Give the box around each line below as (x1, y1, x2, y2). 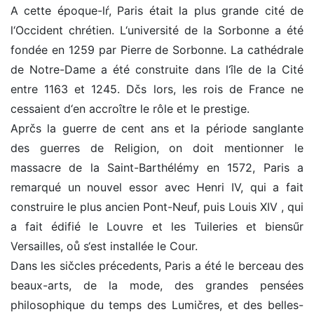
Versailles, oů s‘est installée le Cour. (11, 239, 198, 254)
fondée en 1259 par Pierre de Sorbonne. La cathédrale (11, 43, 303, 57)
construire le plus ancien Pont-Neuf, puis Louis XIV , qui (11, 200, 303, 214)
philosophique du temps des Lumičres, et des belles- (11, 298, 303, 313)
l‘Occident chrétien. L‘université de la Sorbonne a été (11, 23, 303, 38)
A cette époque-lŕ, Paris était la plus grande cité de (11, 4, 303, 18)
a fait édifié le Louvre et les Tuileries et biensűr (11, 219, 303, 234)
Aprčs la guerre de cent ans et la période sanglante (11, 121, 303, 136)
